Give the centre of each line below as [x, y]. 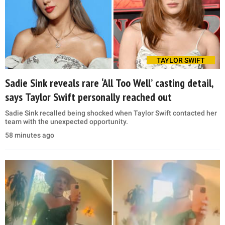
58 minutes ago [30, 135]
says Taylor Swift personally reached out [88, 97]
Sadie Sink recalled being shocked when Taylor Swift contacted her [111, 113]
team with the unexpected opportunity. [67, 122]
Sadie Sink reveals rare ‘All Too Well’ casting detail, [109, 83]
